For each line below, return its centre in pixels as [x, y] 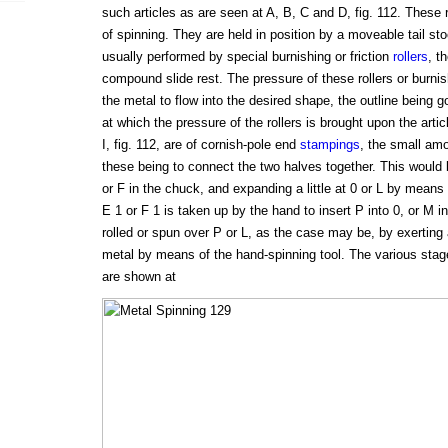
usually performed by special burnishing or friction [247, 57]
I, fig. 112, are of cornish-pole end [200, 145]
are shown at [138, 277]
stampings [329, 145]
